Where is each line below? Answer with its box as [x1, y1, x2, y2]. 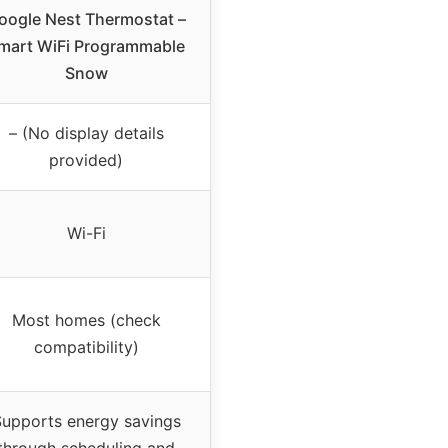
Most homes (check [11, 309, 161, 330]
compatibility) [33, 336, 139, 357]
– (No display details [8, 122, 164, 143]
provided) [49, 149, 123, 170]
